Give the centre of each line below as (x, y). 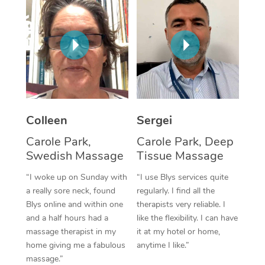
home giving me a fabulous (75, 245)
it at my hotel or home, (178, 231)
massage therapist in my (71, 231)
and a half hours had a (67, 218)
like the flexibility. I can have (187, 218)
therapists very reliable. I (181, 204)
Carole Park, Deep (185, 141)
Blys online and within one (74, 204)
